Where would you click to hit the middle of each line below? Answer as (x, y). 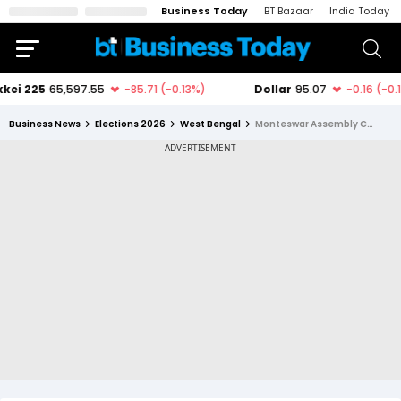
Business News (45, 124)
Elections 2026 (130, 124)
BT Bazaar (289, 11)
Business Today (205, 11)
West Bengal (210, 124)
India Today (359, 11)
